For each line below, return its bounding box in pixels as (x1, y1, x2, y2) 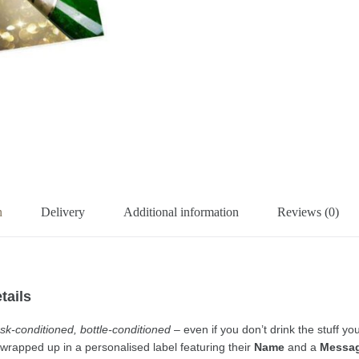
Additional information (123, 205, 240, 220)
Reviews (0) (277, 205, 340, 220)
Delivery (41, 205, 86, 220)
